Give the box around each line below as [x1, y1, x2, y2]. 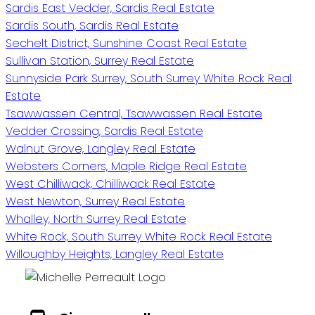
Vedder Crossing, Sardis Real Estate [6, 122, 203, 139]
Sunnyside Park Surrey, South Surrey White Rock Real [6, 70, 292, 86]
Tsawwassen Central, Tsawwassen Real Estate [6, 105, 262, 122]
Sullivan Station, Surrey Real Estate [6, 52, 194, 69]
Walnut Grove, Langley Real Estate [6, 140, 195, 157]
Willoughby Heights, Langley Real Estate [6, 245, 224, 262]
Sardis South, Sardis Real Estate [6, 17, 179, 34]
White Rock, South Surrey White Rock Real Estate [6, 228, 272, 245]
